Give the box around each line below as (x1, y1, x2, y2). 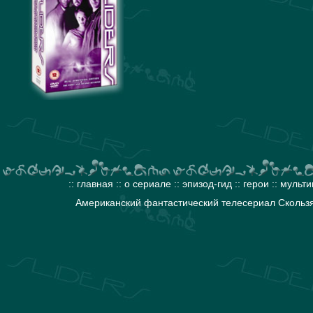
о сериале (124, 178, 171, 189)
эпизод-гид (182, 178, 232, 189)
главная (76, 178, 113, 189)
